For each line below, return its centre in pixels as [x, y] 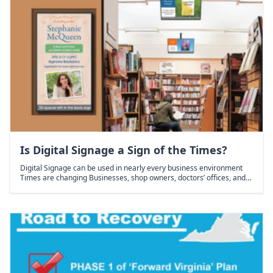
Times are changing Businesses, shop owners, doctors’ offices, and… [136, 177]
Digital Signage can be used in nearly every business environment [131, 168]
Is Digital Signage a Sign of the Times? [124, 150]
